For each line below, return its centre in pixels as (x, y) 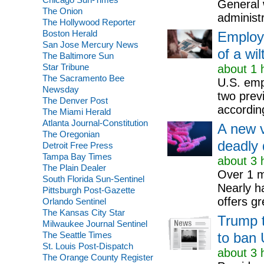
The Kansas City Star (83, 212)
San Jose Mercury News (90, 44)
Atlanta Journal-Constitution (95, 123)
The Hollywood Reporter (89, 22)
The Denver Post (75, 100)
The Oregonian (71, 134)
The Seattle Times (77, 235)
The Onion (62, 11)
